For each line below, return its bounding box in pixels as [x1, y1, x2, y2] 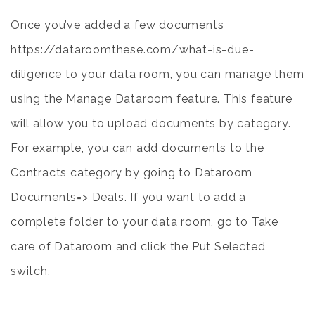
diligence [11, 67, 63, 81]
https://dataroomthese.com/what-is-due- [11, 43, 255, 56]
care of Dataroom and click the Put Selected [11, 240, 266, 253]
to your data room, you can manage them [62, 67, 304, 81]
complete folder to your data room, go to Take [11, 215, 278, 229]
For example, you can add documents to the [11, 141, 264, 155]
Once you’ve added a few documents [11, 18, 224, 32]
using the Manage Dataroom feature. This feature [11, 92, 292, 105]
